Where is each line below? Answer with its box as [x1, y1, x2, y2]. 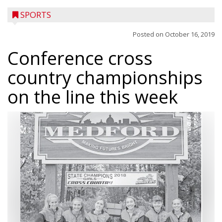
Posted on [133, 30, 165, 39]
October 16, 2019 [165, 30, 215, 39]
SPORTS [20, 9, 51, 20]
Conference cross [7, 46, 153, 70]
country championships [7, 65, 203, 90]
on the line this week [7, 85, 178, 109]
